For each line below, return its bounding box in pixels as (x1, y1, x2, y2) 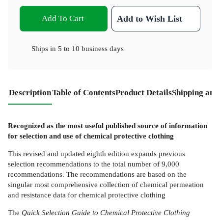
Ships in (31, 44, 58, 53)
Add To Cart (41, 14, 84, 24)
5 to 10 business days (58, 44, 124, 53)
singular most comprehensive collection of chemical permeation (8, 180, 204, 189)
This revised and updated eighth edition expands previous (8, 149, 185, 158)
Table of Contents (52, 88, 115, 98)
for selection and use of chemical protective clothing (8, 131, 174, 140)
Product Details (115, 88, 172, 98)
